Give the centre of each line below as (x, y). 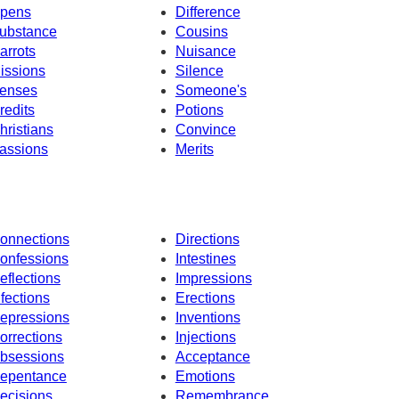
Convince (205, 129)
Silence (199, 70)
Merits (194, 149)
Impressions (213, 279)
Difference (208, 12)
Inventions (208, 318)
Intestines (205, 259)
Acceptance (212, 357)
